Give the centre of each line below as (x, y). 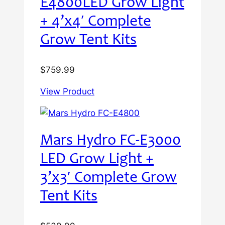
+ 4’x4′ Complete (96, 23)
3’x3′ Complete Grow (108, 179)
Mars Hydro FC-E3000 (110, 142)
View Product (67, 91)
